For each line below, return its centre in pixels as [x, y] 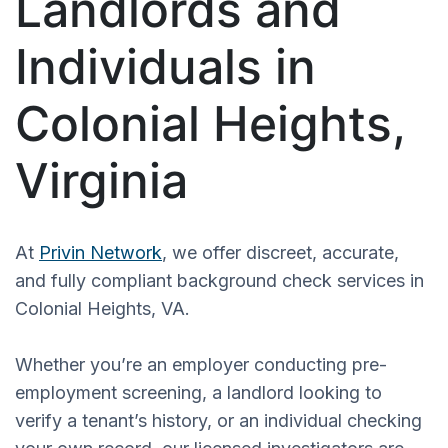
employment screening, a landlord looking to [198, 392]
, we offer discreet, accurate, [280, 252]
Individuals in [165, 66]
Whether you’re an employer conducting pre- [201, 364]
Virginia [101, 180]
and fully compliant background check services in [219, 280]
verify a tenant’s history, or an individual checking [218, 420]
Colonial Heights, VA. [102, 308]
